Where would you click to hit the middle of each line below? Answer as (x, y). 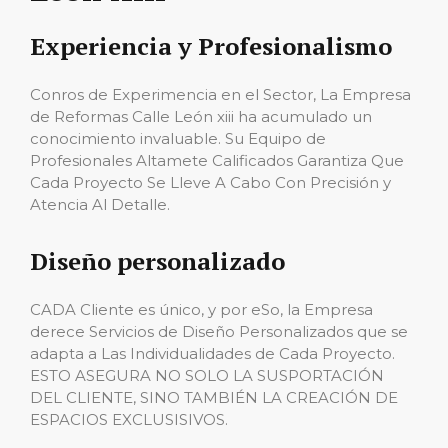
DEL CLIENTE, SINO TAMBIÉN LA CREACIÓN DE (214, 397)
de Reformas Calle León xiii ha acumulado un (201, 116)
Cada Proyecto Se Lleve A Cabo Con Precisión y (210, 182)
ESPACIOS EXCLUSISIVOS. (129, 419)
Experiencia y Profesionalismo (211, 46)
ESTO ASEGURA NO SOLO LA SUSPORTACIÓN (207, 375)
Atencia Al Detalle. (100, 204)
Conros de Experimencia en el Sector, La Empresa (220, 94)
